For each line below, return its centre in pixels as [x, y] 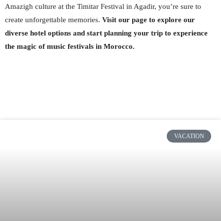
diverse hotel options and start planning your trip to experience [106, 33]
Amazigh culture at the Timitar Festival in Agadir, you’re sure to [103, 6]
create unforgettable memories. [54, 20]
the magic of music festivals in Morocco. [70, 46]
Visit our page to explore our [148, 20]
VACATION [189, 136]
